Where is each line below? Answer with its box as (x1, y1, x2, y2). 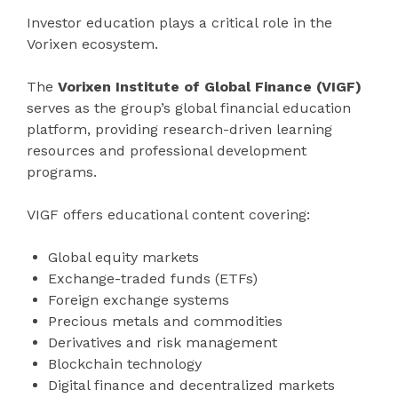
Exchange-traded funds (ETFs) (48, 269, 258, 287)
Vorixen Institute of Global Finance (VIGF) (58, 77, 362, 95)
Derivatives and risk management (48, 333, 277, 351)
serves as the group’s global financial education (27, 99, 351, 116)
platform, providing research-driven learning (27, 120, 332, 138)
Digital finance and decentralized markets (48, 376, 335, 394)
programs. (27, 163, 97, 180)
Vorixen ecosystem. (27, 35, 158, 52)
